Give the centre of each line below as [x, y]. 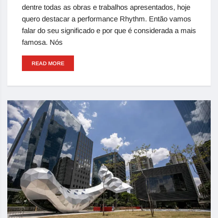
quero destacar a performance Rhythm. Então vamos [107, 18]
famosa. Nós [42, 42]
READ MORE [48, 63]
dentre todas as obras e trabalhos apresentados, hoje [106, 7]
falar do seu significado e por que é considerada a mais [109, 30]
